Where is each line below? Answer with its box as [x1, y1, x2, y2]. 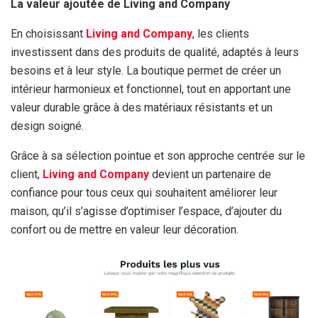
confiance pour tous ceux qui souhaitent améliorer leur [11, 186, 278, 200]
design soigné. [11, 119, 84, 133]
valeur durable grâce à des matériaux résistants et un [11, 101, 273, 115]
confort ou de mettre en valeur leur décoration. [11, 223, 238, 237]
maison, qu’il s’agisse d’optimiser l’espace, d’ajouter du [11, 204, 282, 219]
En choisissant [11, 27, 86, 41]
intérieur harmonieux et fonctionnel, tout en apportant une [11, 82, 291, 97]
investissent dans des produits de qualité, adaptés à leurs [11, 45, 299, 60]
